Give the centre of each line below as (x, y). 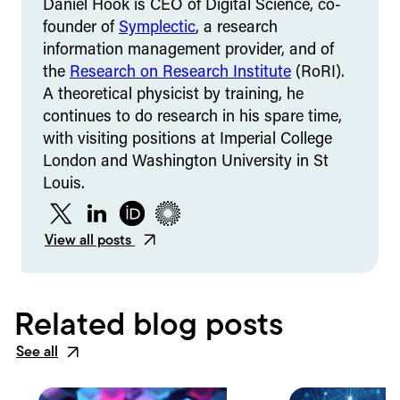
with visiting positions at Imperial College (187, 139)
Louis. (64, 184)
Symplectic (157, 28)
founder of (81, 28)
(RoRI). (318, 72)
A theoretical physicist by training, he (173, 95)
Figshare (194, 222)
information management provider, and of (188, 50)
